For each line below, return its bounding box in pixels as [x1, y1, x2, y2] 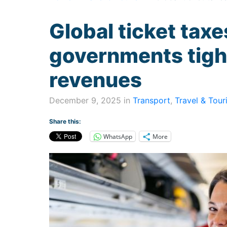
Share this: [49, 118, 81, 126]
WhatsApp [103, 132, 132, 141]
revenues [49, 67, 142, 93]
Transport [133, 95, 170, 106]
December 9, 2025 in [49, 95, 133, 106]
